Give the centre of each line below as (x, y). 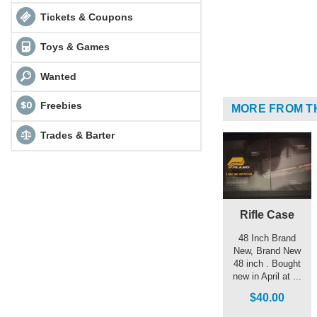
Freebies (61, 105)
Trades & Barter (77, 135)
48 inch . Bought (267, 263)
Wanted (57, 76)
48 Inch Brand (267, 238)
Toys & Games (73, 46)
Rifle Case (267, 214)
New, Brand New (267, 250)
